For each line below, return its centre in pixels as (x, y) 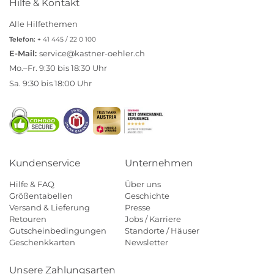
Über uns (143, 184)
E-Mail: (24, 54)
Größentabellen (41, 195)
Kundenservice (45, 163)
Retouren (28, 219)
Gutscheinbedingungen (58, 230)
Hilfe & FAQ (32, 184)
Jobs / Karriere (153, 219)
